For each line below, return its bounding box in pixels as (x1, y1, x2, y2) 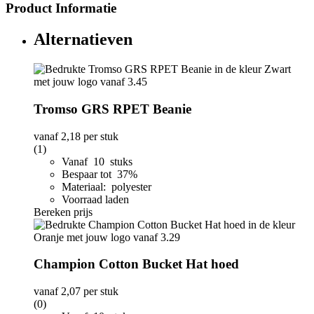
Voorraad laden (62, 193, 129, 205)
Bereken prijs (34, 205, 93, 218)
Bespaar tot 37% (62, 168, 140, 180)
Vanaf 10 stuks (62, 155, 132, 168)
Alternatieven (34, 30, 132, 49)
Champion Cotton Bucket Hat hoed (34, 257, 239, 272)
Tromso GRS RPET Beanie (34, 101, 191, 116)
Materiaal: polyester (62, 180, 151, 193)
